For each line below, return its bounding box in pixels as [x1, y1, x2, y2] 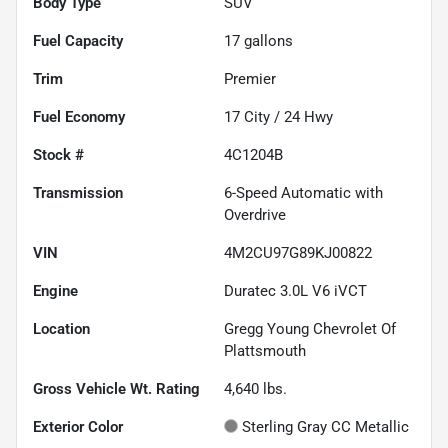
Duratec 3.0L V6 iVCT [224, 281, 367, 300]
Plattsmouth [224, 341, 306, 360]
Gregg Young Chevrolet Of [224, 319, 396, 338]
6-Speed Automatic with [224, 183, 383, 202]
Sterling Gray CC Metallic [242, 417, 409, 436]
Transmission [33, 183, 123, 202]
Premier [224, 69, 276, 88]
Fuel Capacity [33, 31, 123, 50]
